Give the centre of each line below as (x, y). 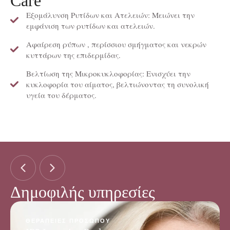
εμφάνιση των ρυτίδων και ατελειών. (91, 25)
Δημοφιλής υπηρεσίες (83, 192)
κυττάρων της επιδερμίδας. (73, 55)
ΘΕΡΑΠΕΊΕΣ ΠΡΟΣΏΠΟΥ (68, 221)
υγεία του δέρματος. (61, 95)
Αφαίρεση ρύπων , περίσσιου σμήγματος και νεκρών (116, 44)
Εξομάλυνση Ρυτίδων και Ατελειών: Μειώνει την (110, 15)
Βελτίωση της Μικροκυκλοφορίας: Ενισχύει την (108, 73)
